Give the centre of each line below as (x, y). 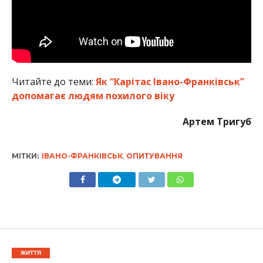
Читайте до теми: (53, 82)
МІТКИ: (25, 156)
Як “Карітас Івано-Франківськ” (170, 82)
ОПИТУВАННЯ (154, 156)
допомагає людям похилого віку (93, 96)
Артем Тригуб (217, 122)
